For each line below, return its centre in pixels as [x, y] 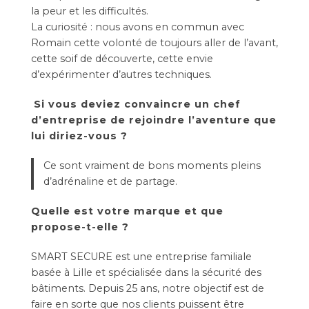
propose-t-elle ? [81, 227]
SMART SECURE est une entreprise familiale [141, 256]
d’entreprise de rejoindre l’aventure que [153, 120]
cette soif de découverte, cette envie [122, 58]
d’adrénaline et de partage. [111, 181]
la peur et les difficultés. [89, 11]
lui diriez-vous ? [79, 136]
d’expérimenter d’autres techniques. [121, 74]
